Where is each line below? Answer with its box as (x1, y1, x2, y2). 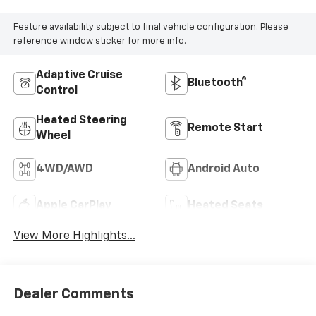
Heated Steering (35, 115, 127, 127)
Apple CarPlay (35, 200, 111, 212)
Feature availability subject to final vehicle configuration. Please (13, 22, 288, 32)
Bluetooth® (188, 78, 247, 90)
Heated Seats (188, 200, 263, 212)
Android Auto (188, 164, 260, 176)
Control (35, 85, 78, 97)
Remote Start (188, 123, 263, 135)
